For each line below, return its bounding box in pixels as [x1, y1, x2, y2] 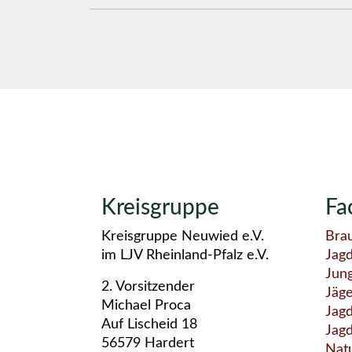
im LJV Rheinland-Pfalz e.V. [101, 247, 269, 262]
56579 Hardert [101, 335, 194, 350]
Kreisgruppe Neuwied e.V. [101, 229, 264, 244]
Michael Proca [101, 298, 191, 313]
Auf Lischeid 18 [101, 317, 197, 332]
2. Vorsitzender [101, 279, 195, 294]
